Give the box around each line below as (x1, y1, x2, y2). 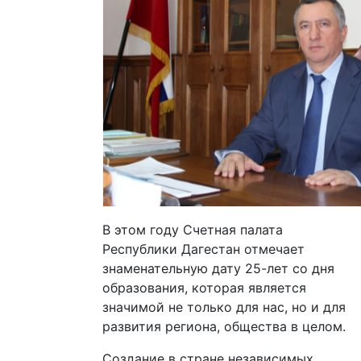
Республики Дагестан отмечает (102, 240, 305, 257)
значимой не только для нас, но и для (102, 298, 346, 315)
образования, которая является (102, 279, 306, 296)
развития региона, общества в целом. (102, 317, 346, 334)
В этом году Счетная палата (102, 221, 283, 238)
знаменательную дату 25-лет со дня (102, 259, 334, 276)
